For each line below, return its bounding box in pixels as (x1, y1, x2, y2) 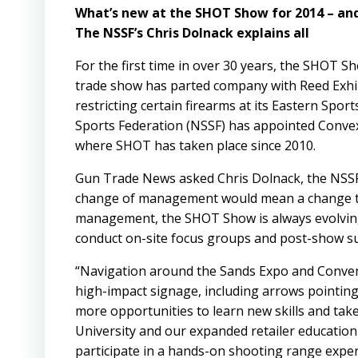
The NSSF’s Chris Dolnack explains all (75, 24, 309, 42)
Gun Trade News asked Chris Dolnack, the (75, 169, 330, 187)
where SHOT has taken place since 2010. (75, 137, 316, 154)
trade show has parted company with (75, 77, 300, 94)
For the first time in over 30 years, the (75, 57, 303, 74)
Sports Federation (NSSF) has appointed (75, 117, 318, 134)
